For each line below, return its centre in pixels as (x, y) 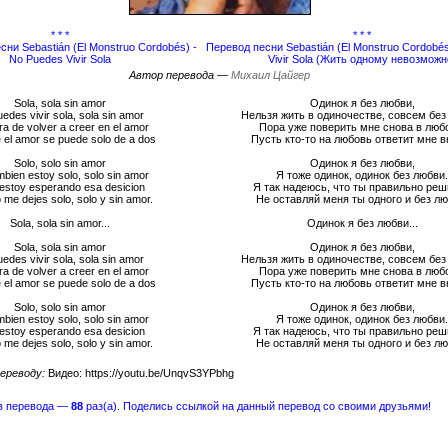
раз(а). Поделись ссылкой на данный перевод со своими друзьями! (257, 406)
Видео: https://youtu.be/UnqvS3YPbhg (139, 373)
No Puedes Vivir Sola (60, 59)
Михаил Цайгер (270, 75)
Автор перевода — (180, 75)
